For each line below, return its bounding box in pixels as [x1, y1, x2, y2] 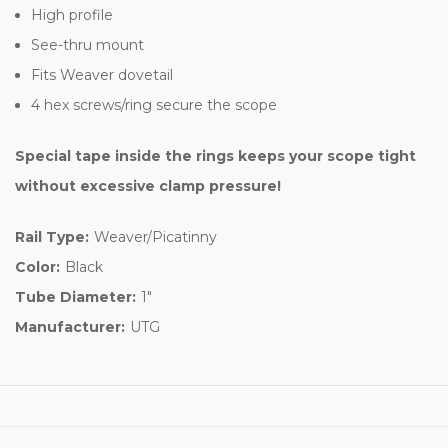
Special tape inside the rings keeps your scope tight [15, 146, 416, 165]
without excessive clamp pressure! [15, 176, 281, 195]
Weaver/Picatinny [93, 227, 217, 246]
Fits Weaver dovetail [31, 65, 174, 84]
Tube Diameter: [15, 287, 136, 306]
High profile [31, 5, 114, 24]
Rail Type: [15, 227, 89, 246]
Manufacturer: [15, 317, 125, 336]
